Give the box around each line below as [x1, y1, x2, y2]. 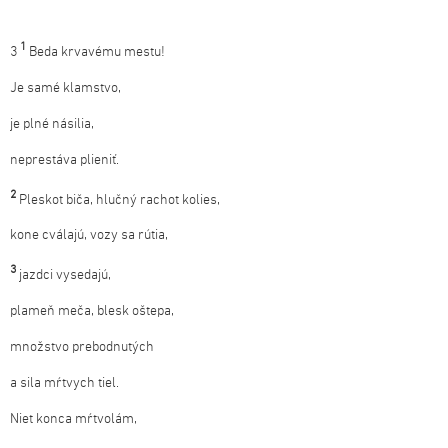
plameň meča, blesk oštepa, [10, 302, 174, 320]
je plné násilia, [10, 115, 94, 133]
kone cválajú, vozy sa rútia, [10, 227, 168, 245]
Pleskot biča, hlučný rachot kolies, [19, 191, 220, 209]
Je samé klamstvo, [10, 79, 121, 97]
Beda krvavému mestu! [29, 43, 165, 61]
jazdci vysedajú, [19, 266, 111, 284]
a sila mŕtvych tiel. [10, 374, 119, 392]
